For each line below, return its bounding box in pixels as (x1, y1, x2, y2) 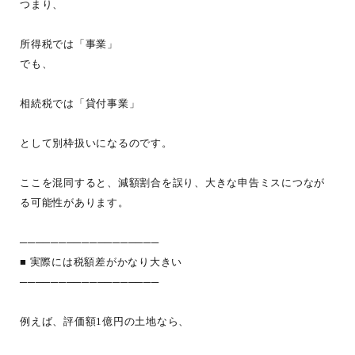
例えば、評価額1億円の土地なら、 (20, 315, 189, 327)
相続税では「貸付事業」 (20, 97, 140, 109)
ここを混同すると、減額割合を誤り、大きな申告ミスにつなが (20, 177, 325, 189)
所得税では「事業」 (20, 38, 118, 50)
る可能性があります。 (20, 197, 129, 208)
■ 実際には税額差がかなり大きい (20, 256, 182, 268)
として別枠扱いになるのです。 (20, 137, 173, 149)
